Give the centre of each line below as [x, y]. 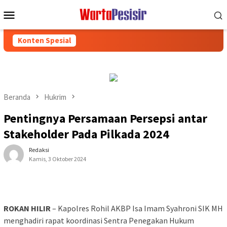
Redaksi [39, 149]
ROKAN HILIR [27, 208]
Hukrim [55, 97]
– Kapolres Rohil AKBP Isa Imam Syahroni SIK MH [137, 208]
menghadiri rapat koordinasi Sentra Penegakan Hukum [99, 220]
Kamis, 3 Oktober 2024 [58, 159]
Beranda [17, 97]
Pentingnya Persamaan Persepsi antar [105, 118]
